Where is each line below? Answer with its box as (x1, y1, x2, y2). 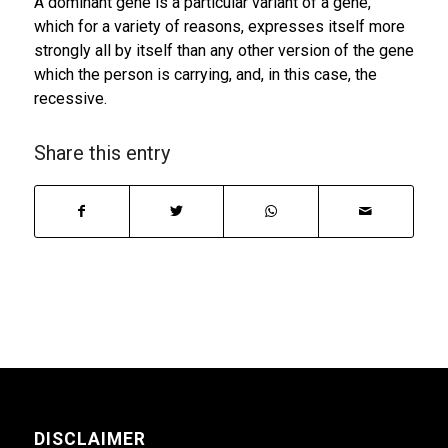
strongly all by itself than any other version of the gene (33, 41, 414, 60)
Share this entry (33, 141, 170, 165)
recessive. (33, 89, 107, 108)
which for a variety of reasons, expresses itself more (33, 17, 405, 36)
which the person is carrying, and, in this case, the (33, 65, 377, 84)
